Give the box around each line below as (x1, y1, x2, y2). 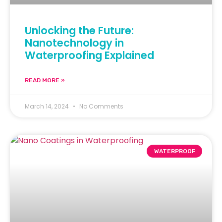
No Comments (78, 102, 123, 111)
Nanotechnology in (25, 35, 124, 50)
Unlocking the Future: (25, 23, 134, 38)
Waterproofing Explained (25, 48, 154, 62)
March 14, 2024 (25, 102, 70, 111)
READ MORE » (25, 76, 65, 84)
